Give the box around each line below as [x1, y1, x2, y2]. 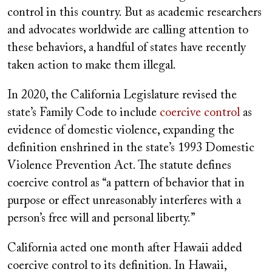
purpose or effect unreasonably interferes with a [7, 194, 241, 207]
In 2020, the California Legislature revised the [7, 89, 237, 101]
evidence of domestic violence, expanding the [7, 124, 234, 137]
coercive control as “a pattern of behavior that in [7, 177, 245, 189]
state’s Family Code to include [7, 106, 160, 119]
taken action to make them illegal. [7, 59, 176, 72]
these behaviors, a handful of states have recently [7, 41, 246, 54]
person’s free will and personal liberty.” [7, 212, 195, 225]
